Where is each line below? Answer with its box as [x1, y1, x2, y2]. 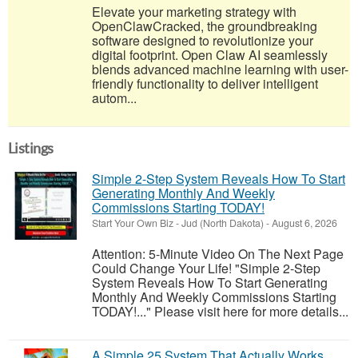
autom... [92, 89, 137, 107]
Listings [8, 140, 54, 157]
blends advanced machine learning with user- [92, 60, 348, 78]
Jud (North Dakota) [181, 216, 264, 230]
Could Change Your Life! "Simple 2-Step [92, 259, 320, 277]
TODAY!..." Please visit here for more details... [92, 302, 348, 320]
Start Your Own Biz [92, 216, 173, 230]
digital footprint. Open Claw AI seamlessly [92, 46, 328, 64]
